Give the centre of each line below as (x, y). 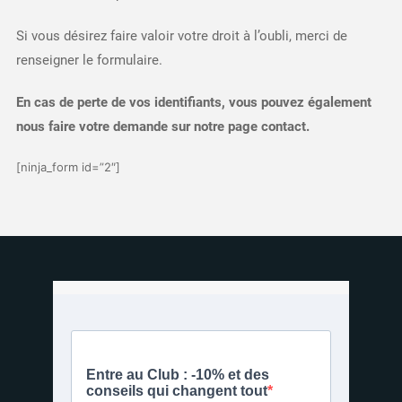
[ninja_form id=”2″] (68, 167)
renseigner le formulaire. (89, 60)
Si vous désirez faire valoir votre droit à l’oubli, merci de (181, 36)
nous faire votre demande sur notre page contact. (162, 127)
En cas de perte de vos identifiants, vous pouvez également (193, 102)
